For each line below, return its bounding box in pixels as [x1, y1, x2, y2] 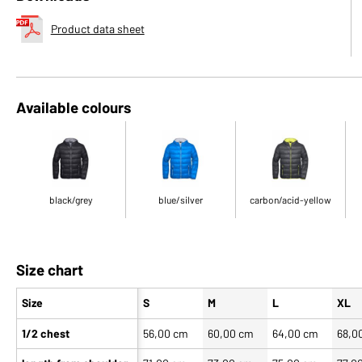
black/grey [48, 194, 93, 205]
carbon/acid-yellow [250, 194, 331, 205]
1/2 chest [22, 326, 69, 340]
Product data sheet [50, 22, 145, 36]
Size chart [16, 260, 83, 279]
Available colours [16, 98, 131, 116]
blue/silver [158, 194, 203, 205]
